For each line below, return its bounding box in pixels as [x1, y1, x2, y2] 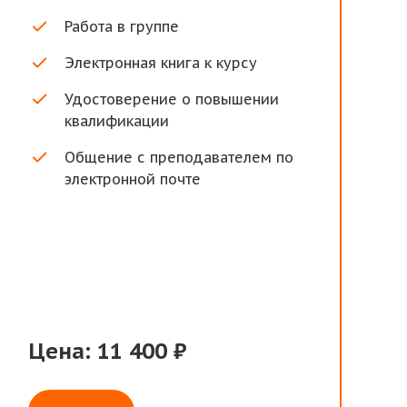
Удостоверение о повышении [65, 90, 280, 108]
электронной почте [65, 170, 202, 188]
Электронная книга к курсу [65, 54, 258, 72]
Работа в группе [65, 17, 180, 35]
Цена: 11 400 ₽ [28, 337, 187, 365]
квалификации [65, 112, 170, 130]
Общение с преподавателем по [65, 148, 294, 166]
